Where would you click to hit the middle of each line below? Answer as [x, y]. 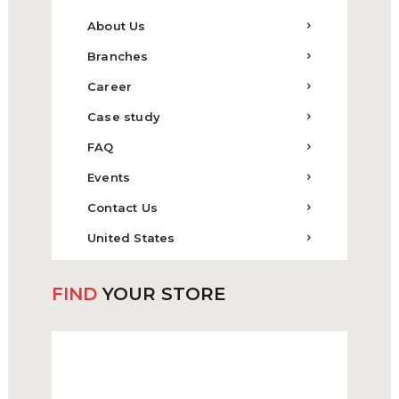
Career [110, 86]
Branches [118, 56]
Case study [124, 116]
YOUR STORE [161, 293]
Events [109, 177]
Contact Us [123, 207]
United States [131, 237]
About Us [117, 25]
